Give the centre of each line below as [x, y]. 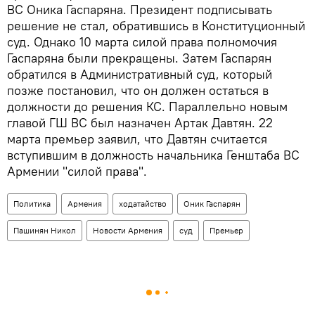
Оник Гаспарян [212, 204]
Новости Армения [128, 231]
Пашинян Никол [45, 231]
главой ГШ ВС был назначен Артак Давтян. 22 [140, 123]
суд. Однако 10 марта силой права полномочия [142, 42]
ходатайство [143, 204]
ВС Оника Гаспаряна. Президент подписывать [140, 10]
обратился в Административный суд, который [140, 75]
